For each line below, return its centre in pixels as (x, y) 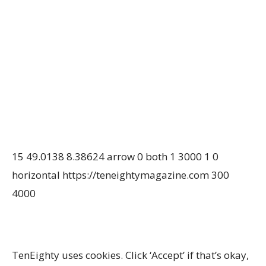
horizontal (36, 175)
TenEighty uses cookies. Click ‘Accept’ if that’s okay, (130, 255)
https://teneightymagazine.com (136, 175)
